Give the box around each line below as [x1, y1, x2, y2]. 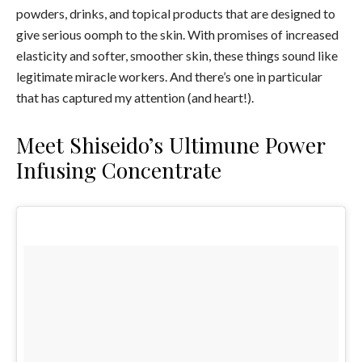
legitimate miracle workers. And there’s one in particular [16, 68, 322, 84]
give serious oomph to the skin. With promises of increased [16, 26, 339, 42]
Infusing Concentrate [16, 154, 221, 184]
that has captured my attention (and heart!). [16, 89, 254, 105]
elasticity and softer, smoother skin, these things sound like [16, 47, 338, 63]
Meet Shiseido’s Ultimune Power [16, 129, 325, 159]
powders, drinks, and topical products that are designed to [16, 5, 335, 21]
